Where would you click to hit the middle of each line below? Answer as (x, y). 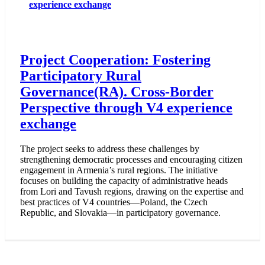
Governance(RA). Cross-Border (117, 92)
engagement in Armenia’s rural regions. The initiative (119, 170)
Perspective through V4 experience (126, 108)
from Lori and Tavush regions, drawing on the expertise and (132, 192)
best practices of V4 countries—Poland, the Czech (114, 202)
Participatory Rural (81, 76)
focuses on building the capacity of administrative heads (124, 181)
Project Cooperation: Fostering (115, 60)
